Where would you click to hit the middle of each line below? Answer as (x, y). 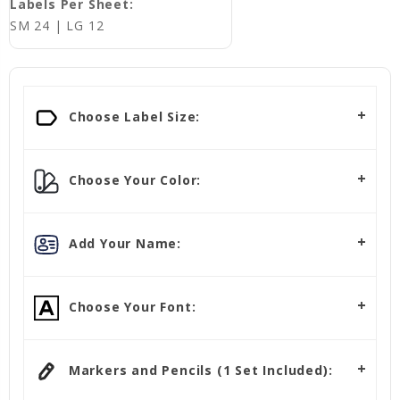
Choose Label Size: (133, 116)
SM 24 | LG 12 (57, 26)
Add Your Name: (123, 243)
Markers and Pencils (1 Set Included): (199, 370)
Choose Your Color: (133, 179)
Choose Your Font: (130, 306)
